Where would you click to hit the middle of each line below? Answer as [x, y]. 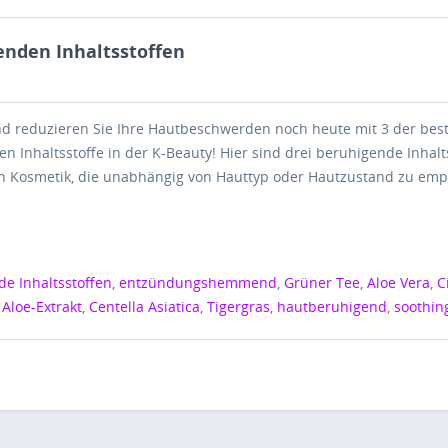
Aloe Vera [399, 282]
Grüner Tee [322, 282]
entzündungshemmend [198, 282]
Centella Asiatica [145, 306]
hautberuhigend [332, 306]
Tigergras [239, 306]
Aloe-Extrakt [42, 306]
